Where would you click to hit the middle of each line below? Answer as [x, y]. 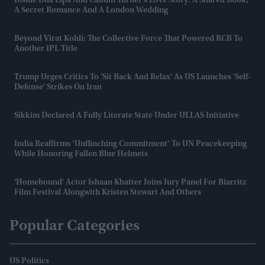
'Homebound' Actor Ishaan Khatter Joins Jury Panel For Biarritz [130, 182]
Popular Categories [75, 226]
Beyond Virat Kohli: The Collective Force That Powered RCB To [128, 39]
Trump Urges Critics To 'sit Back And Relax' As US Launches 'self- [132, 77]
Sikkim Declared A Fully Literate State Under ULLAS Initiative [127, 116]
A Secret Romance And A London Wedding [91, 10]
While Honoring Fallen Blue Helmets [81, 154]
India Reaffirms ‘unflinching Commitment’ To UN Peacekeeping [130, 144]
